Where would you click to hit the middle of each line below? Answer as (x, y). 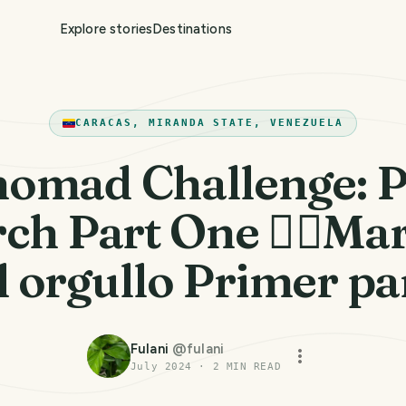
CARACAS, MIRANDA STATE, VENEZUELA (209, 123)
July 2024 (161, 367)
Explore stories (106, 29)
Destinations (192, 29)
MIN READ (251, 367)
